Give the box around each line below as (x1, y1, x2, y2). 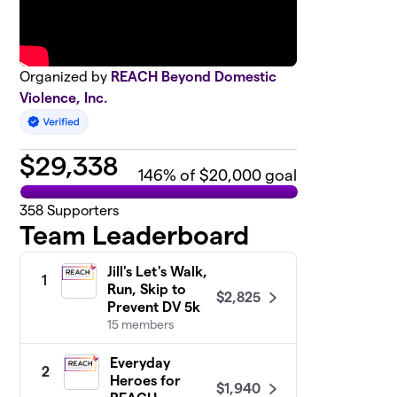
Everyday (110, 355, 171, 371)
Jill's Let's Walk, (107, 264, 208, 280)
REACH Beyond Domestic (111, 69, 277, 85)
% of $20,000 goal (163, 167, 298, 184)
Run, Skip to (107, 282, 187, 298)
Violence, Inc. (19, 90, 108, 106)
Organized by (19, 69, 112, 85)
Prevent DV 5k (107, 300, 201, 315)
